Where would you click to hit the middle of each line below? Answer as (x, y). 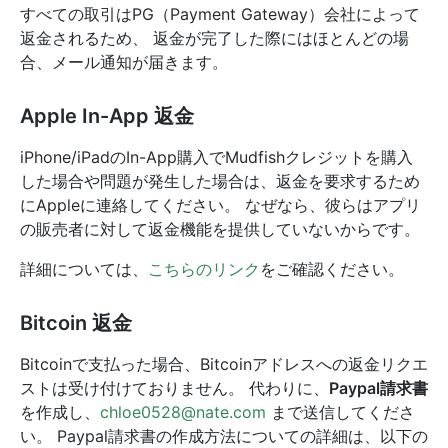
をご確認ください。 (332, 269)
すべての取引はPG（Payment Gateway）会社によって (220, 14)
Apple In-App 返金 (107, 116)
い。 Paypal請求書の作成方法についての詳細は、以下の (224, 436)
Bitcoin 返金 (76, 323)
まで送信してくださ (340, 412)
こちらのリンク (204, 269)
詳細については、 (84, 269)
